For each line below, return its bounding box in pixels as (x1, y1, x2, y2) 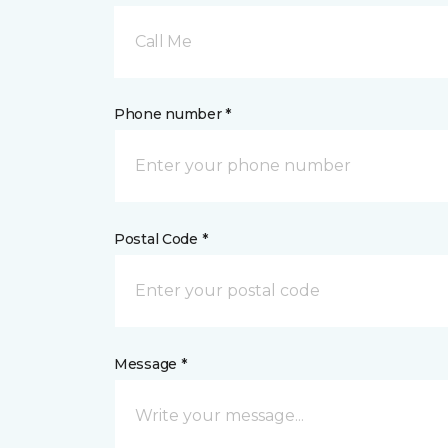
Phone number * (114, 105, 232, 123)
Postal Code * (114, 230, 208, 248)
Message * (114, 355, 187, 373)
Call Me (135, 32, 192, 51)
